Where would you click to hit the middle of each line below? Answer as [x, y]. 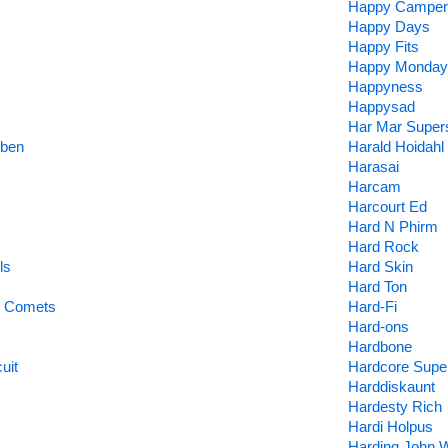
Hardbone [379, 346]
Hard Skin [380, 266]
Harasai [373, 166]
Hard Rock [383, 246]
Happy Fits [383, 46]
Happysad [381, 106]
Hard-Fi [372, 306]
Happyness [385, 86]
